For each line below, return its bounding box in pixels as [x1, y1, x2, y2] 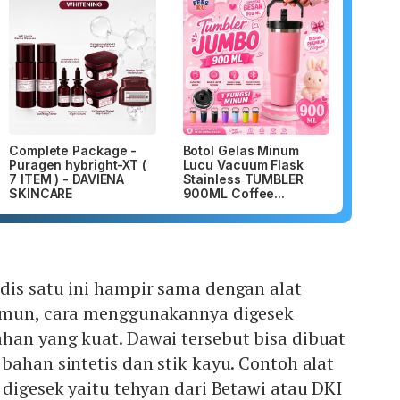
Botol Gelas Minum [182, 142, 299, 158]
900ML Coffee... [182, 185, 286, 201]
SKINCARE [9, 185, 73, 201]
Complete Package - [9, 142, 137, 158]
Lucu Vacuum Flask [182, 156, 304, 172]
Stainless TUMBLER [182, 171, 304, 187]
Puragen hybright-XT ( [9, 156, 146, 172]
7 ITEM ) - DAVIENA [9, 171, 125, 187]
